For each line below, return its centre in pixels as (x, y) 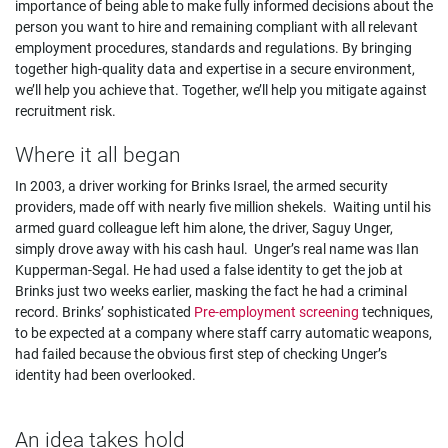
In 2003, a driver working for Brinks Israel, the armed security (201, 186)
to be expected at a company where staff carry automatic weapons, (223, 333)
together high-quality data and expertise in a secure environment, (215, 69)
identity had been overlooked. (105, 375)
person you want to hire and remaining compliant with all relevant (216, 27)
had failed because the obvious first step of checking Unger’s (201, 354)
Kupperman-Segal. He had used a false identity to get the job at (209, 270)
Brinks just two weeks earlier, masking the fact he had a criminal (211, 291)
